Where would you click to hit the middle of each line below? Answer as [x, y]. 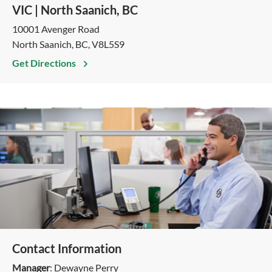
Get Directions [45, 63]
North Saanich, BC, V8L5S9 [68, 44]
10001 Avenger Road [56, 29]
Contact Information [67, 248]
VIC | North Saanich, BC [75, 10]
